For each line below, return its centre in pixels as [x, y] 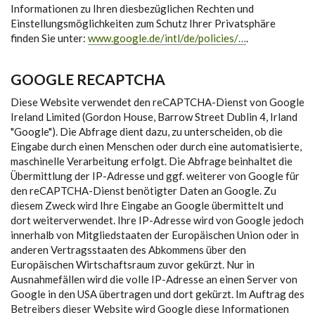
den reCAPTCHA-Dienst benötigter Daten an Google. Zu [143, 191]
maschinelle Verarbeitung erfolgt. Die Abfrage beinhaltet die [152, 161]
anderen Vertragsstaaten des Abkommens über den [128, 250]
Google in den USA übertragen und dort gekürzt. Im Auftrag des [157, 294]
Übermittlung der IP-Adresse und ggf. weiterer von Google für [155, 176]
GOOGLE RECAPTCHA [88, 79]
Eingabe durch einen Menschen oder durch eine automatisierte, [156, 146]
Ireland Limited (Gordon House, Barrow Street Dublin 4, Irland [154, 117]
